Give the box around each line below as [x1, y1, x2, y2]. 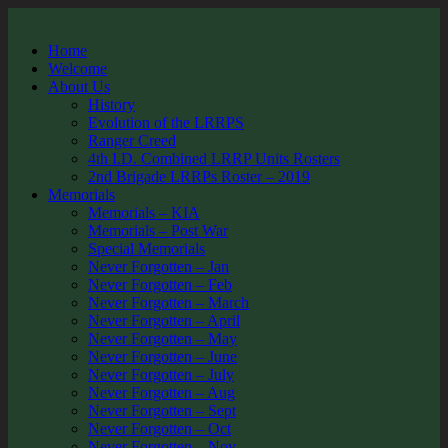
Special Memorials [88, 240, 205, 257]
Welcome [48, 60, 107, 77]
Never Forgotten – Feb [88, 276, 232, 293]
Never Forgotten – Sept [88, 402, 236, 419]
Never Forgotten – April [88, 312, 240, 329]
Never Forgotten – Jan [88, 258, 229, 275]
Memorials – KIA [88, 204, 200, 221]
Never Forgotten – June [88, 348, 237, 365]
